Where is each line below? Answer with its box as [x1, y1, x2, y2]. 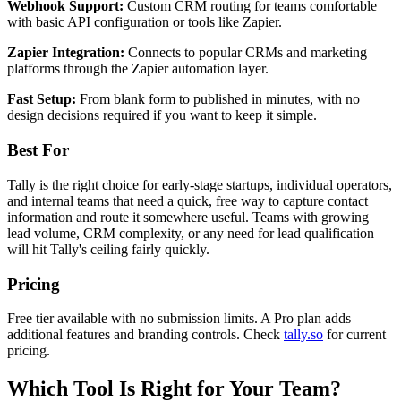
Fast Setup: [7, 91, 76, 107]
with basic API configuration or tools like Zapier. [7, 14, 282, 30]
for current [323, 327, 386, 343]
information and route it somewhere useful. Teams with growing [7, 209, 369, 225]
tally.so [284, 327, 323, 343]
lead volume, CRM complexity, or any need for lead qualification [7, 225, 374, 241]
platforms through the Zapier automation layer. [7, 61, 269, 77]
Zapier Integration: [7, 45, 124, 61]
